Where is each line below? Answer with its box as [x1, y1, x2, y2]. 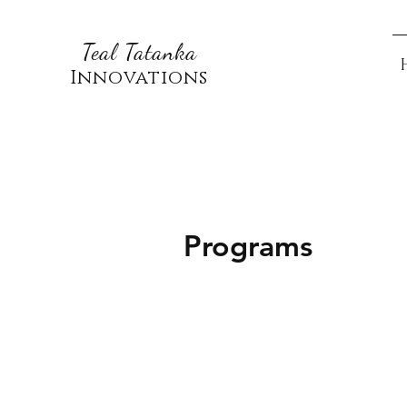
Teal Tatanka [81, 38, 197, 65]
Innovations [70, 65, 209, 91]
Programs [184, 227, 313, 263]
